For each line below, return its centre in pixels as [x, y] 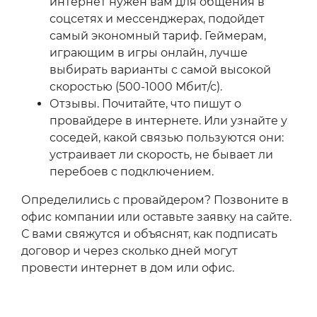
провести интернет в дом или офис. [128, 268]
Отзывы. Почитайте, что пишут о [145, 104]
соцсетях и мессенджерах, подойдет [157, 19]
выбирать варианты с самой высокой [160, 70]
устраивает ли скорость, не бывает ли [161, 155]
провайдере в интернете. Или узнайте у [168, 121]
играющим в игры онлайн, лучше [149, 53]
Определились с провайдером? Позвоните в [155, 200]
